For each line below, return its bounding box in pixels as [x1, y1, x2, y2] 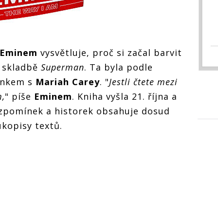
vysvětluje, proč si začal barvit [37, 46, 182, 58]
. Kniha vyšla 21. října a [72, 90, 177, 102]
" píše [5, 90, 31, 102]
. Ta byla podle [84, 61, 153, 73]
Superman [41, 61, 84, 73]
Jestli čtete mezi [109, 75, 178, 88]
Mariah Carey [36, 75, 100, 88]
